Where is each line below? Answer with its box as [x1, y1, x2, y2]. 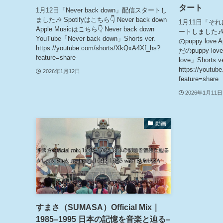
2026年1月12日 [42, 68, 80, 74]
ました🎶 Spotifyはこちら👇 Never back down [36, 15, 167, 23]
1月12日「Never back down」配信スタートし [36, 6, 167, 14]
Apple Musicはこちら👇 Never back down [36, 25, 154, 33]
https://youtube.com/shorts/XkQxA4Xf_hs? [36, 44, 160, 52]
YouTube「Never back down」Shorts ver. [36, 34, 155, 42]
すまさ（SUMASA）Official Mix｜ [36, 203, 160, 212]
